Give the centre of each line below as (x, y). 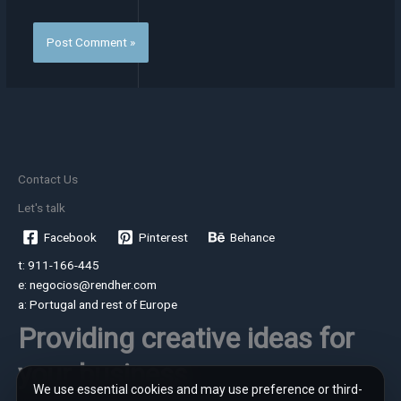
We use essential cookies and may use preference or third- (198, 389)
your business (103, 374)
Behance (253, 237)
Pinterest (164, 237)
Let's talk (42, 207)
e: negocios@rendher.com (87, 284)
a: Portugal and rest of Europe (98, 304)
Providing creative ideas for (186, 338)
